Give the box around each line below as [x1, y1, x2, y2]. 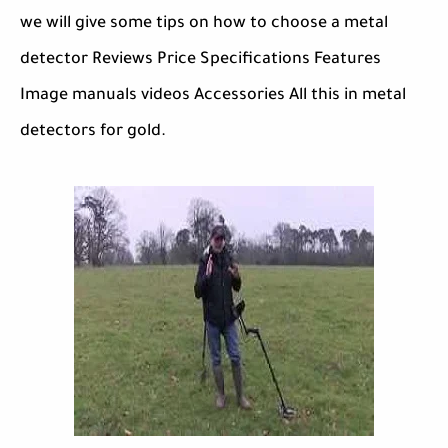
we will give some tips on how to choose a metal [20, 15, 388, 34]
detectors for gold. [20, 123, 166, 142]
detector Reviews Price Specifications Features [20, 51, 381, 70]
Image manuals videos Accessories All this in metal [20, 87, 406, 106]
